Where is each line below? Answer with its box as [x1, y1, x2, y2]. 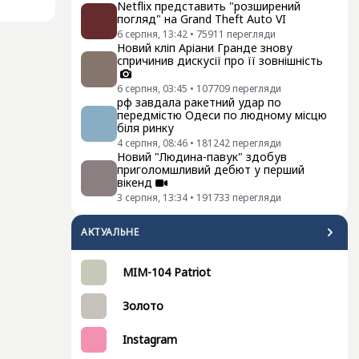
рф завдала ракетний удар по [117, 95, 281, 110]
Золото [123, 298, 163, 313]
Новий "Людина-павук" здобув [117, 149, 287, 164]
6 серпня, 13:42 [117, 27, 188, 41]
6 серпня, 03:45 [117, 82, 188, 95]
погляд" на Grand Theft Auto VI [117, 11, 286, 26]
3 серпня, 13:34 [117, 191, 188, 204]
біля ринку [117, 120, 174, 135]
